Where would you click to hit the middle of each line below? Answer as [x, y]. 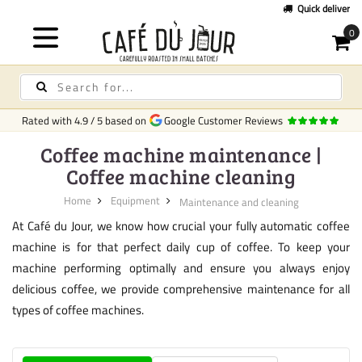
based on [126, 120]
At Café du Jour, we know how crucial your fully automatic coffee [181, 225]
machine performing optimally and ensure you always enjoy [181, 267]
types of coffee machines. [78, 309]
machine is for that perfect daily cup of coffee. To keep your [181, 246]
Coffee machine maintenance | [181, 154]
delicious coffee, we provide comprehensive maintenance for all [181, 288]
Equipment [135, 200]
